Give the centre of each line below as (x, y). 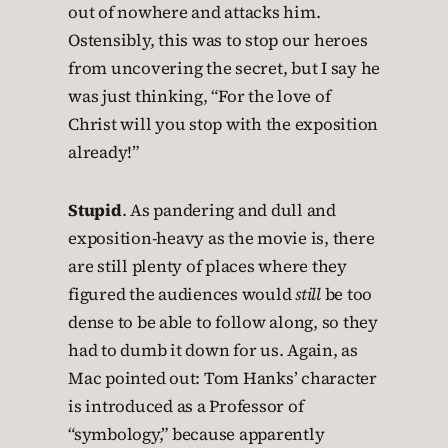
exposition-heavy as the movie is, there (221, 238)
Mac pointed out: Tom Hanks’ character (222, 378)
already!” (103, 152)
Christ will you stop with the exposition (223, 124)
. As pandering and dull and (228, 210)
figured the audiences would (181, 294)
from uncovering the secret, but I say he (224, 68)
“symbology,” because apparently (196, 434)
